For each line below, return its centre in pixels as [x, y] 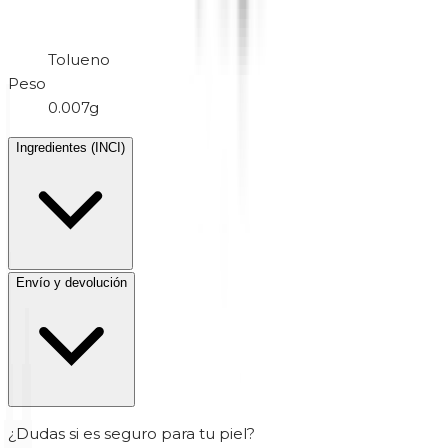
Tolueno [79, 60]
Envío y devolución [71, 283]
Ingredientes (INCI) [70, 148]
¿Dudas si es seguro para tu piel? [131, 434]
